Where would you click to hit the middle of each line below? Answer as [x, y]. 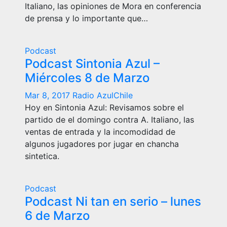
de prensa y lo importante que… [86, 18]
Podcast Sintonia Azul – [92, 64]
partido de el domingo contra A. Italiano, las [109, 120]
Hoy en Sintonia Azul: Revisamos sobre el [104, 107]
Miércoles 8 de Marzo [87, 78]
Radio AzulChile [103, 95]
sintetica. [42, 156]
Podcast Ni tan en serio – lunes [113, 201]
